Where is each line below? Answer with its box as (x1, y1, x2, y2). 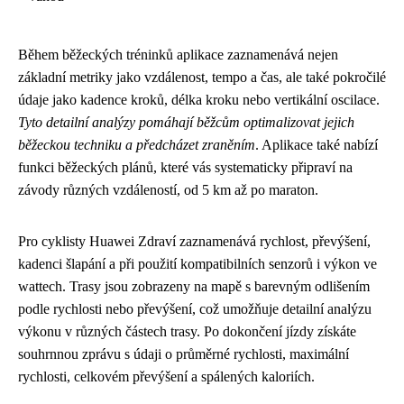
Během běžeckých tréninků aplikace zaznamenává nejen (18, 46, 338, 62)
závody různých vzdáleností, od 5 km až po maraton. (18, 181, 318, 197)
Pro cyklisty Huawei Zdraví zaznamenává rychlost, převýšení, (18, 233, 371, 249)
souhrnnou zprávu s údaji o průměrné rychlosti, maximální (18, 345, 349, 362)
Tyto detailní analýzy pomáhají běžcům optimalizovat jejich (18, 114, 354, 130)
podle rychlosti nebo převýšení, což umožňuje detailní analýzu (18, 300, 372, 317)
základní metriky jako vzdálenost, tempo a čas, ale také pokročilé (18, 69, 386, 85)
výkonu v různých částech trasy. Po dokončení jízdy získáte (18, 323, 356, 339)
